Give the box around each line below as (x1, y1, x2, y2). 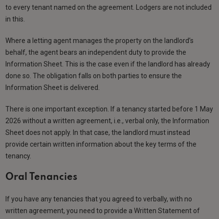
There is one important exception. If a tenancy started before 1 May (5, 105, 214, 113)
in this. (5, 15, 27, 23)
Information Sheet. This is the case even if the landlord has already (5, 60, 211, 68)
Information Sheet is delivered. (5, 83, 100, 91)
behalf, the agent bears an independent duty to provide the (5, 48, 187, 56)
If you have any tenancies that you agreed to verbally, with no (5, 195, 193, 203)
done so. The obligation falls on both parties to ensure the (5, 71, 182, 80)
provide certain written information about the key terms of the (5, 140, 197, 148)
